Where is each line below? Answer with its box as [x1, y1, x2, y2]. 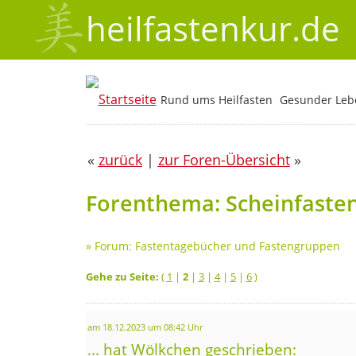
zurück [98, 150, 142, 170]
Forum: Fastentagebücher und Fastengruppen [94, 238, 340, 253]
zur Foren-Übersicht [157, 150, 290, 170]
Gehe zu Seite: [85, 269, 159, 284]
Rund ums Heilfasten [160, 92, 273, 108]
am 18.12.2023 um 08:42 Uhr [87, 321, 203, 333]
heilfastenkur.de [85, 6, 340, 51]
